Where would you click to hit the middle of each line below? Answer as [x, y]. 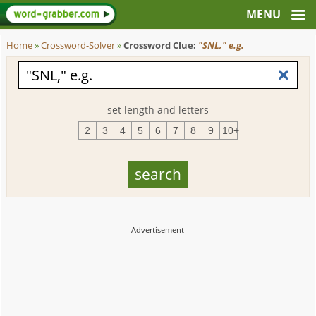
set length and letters [158, 110]
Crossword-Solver [78, 45]
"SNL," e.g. [221, 45]
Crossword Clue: [161, 45]
